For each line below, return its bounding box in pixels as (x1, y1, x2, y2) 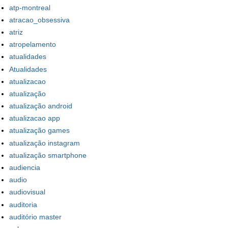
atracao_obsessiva (9, 15, 70, 24)
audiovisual (9, 188, 45, 196)
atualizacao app (9, 114, 60, 123)
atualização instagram (9, 138, 80, 147)
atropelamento (9, 40, 56, 49)
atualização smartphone (9, 151, 87, 159)
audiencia (9, 163, 40, 172)
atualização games (9, 126, 70, 135)
